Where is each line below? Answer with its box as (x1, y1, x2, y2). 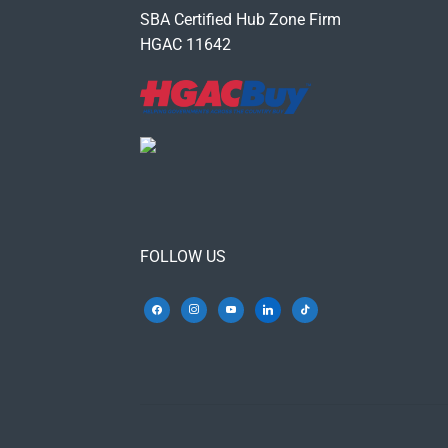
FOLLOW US (140, 246, 227, 266)
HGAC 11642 (140, 35, 232, 55)
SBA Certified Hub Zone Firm (140, 10, 342, 30)
